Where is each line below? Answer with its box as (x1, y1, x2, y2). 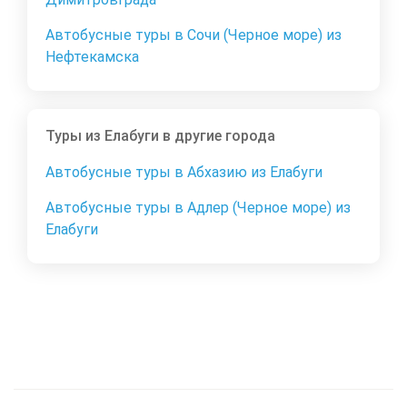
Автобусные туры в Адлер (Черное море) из (45, 199, 351, 217)
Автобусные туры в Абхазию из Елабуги (45, 164, 323, 182)
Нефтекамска (45, 48, 139, 66)
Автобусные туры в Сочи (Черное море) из (45, 26, 342, 45)
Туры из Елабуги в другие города (45, 127, 275, 145)
